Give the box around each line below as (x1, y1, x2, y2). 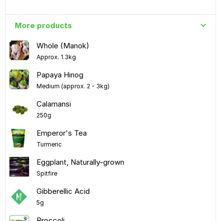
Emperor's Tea (36, 128, 87, 138)
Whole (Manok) (36, 40, 89, 50)
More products (14, 20, 72, 30)
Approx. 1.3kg (36, 53, 76, 61)
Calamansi (36, 99, 71, 109)
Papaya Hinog (36, 70, 83, 79)
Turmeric (36, 140, 62, 148)
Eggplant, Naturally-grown (36, 157, 124, 167)
